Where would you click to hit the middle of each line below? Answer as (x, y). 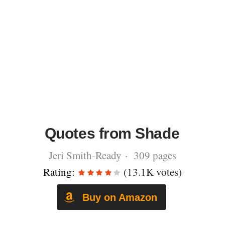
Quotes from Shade (112, 133)
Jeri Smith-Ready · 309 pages (113, 155)
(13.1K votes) (151, 172)
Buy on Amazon (118, 197)
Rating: (59, 172)
